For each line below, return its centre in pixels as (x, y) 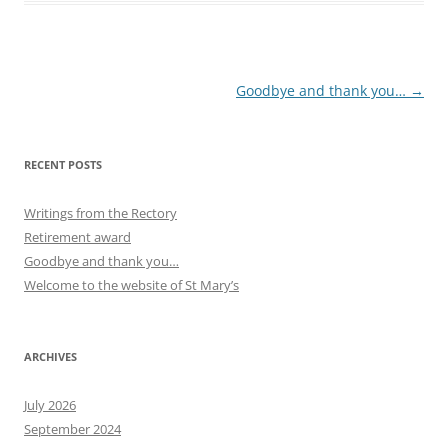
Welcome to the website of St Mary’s (131, 285)
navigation (60, 119)
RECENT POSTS (63, 165)
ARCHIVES (50, 357)
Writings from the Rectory (100, 213)
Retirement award (77, 237)
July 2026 (50, 405)
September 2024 (72, 429)
